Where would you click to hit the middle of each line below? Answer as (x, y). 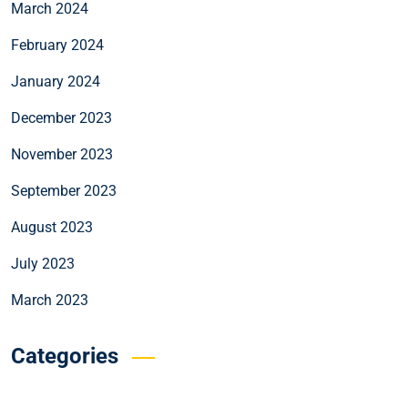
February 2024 (57, 45)
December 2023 (61, 117)
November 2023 (62, 154)
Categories (65, 356)
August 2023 (52, 227)
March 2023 (50, 300)
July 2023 (43, 263)
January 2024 (56, 81)
